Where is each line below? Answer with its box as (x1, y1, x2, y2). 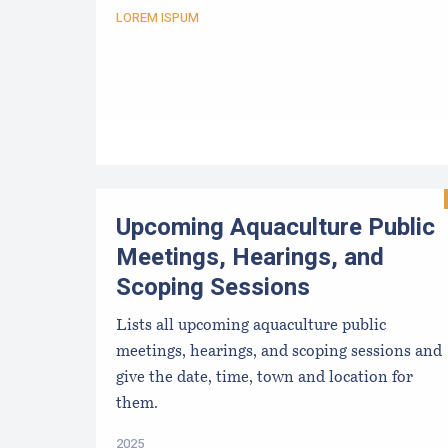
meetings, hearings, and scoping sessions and (116, 344, 442, 361)
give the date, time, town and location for (116, 370, 413, 387)
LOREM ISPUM (116, 7, 199, 27)
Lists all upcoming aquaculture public (116, 318, 386, 335)
